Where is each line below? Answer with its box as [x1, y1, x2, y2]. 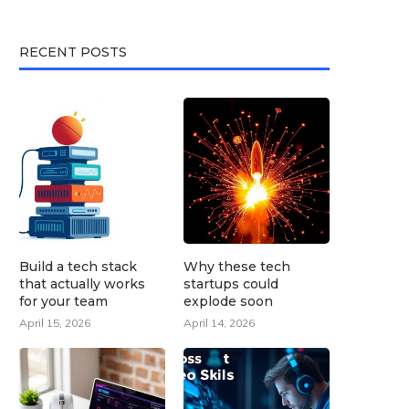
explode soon [184, 292, 274, 309]
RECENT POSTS [19, 44, 127, 60]
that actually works [19, 275, 145, 292]
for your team [19, 292, 108, 309]
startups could [184, 275, 279, 292]
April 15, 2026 [19, 315, 90, 330]
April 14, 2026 [184, 315, 256, 330]
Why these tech [184, 257, 291, 275]
